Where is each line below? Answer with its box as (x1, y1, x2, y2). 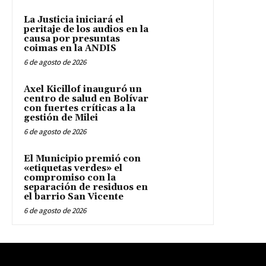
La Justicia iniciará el (24, 14, 123, 26)
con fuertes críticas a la (24, 102, 135, 114)
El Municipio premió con (24, 153, 141, 164)
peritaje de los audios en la (24, 23, 148, 35)
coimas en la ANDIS (24, 42, 116, 54)
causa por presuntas (24, 33, 120, 45)
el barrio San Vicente (24, 191, 123, 202)
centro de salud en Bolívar (24, 93, 148, 104)
